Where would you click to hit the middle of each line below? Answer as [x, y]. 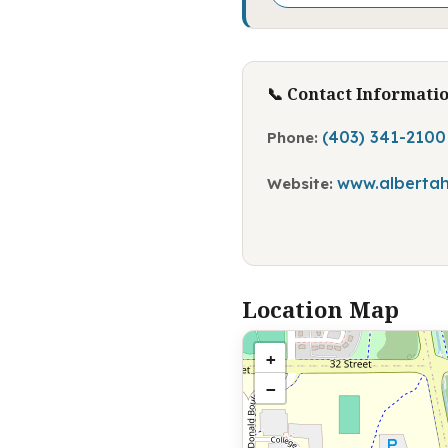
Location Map [320, 308]
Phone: [292, 137]
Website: [300, 183]
